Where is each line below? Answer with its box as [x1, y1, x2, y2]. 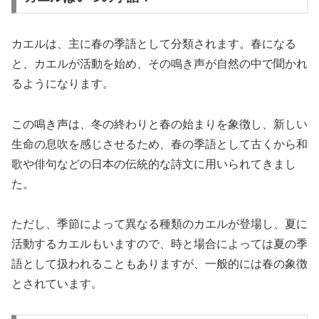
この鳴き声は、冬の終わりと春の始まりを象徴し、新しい [11, 117, 308, 130]
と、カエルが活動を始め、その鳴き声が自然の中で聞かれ [11, 57, 308, 70]
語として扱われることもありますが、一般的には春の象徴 [11, 258, 308, 271]
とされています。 [11, 278, 103, 291]
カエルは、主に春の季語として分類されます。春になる [11, 37, 296, 50]
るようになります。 [11, 77, 114, 90]
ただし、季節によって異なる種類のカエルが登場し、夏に [11, 218, 308, 231]
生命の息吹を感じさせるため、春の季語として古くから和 [11, 137, 308, 150]
